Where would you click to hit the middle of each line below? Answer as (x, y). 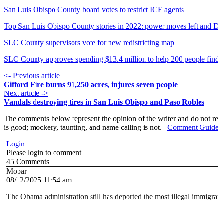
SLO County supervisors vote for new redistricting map (89, 43)
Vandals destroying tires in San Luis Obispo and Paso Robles (104, 102)
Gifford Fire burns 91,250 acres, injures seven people (91, 85)
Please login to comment (44, 153)
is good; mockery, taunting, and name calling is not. (86, 127)
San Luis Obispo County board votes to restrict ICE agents (94, 10)
